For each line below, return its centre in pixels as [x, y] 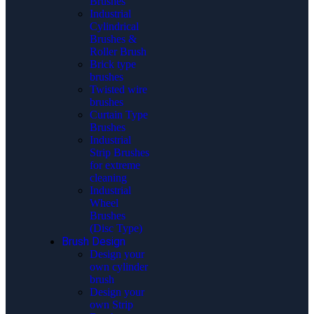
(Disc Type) [116, 228]
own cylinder [119, 266]
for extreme [115, 165]
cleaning [108, 177]
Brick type [113, 64]
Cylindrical [114, 26]
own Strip [111, 304]
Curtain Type [119, 114]
